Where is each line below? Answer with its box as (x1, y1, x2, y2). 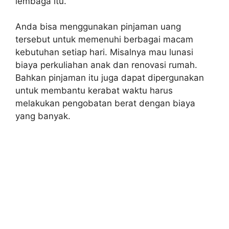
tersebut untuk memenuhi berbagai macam (15, 34, 193, 45)
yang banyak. (15, 111, 71, 122)
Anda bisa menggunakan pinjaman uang (15, 21, 181, 32)
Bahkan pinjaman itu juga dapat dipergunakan (15, 73, 204, 83)
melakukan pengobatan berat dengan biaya (15, 98, 195, 109)
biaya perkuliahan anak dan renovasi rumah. (15, 60, 197, 71)
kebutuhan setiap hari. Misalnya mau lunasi (15, 47, 193, 58)
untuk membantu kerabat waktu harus (15, 85, 173, 96)
